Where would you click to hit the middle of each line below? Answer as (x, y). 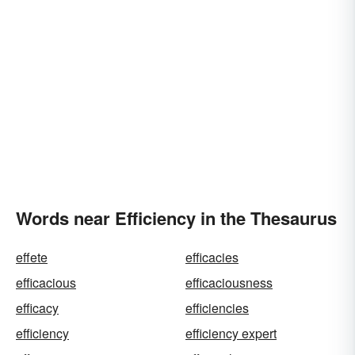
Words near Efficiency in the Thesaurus (176, 218)
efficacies (212, 257)
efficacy (37, 308)
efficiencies (217, 308)
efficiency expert (231, 333)
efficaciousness (229, 282)
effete (32, 257)
